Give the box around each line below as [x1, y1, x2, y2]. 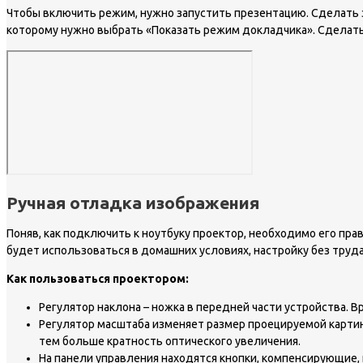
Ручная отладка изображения [6, 192, 259, 212]
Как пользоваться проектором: [6, 272, 189, 286]
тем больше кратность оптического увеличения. [39, 335, 301, 348]
